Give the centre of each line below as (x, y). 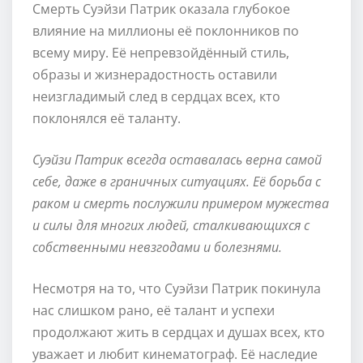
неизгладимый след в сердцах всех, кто (156, 96)
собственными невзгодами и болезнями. (157, 247)
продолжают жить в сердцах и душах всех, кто (179, 332)
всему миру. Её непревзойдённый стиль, (161, 52)
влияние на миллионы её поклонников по (166, 30)
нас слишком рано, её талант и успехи (154, 310)
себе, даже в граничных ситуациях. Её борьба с (177, 181)
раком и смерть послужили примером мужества (181, 203)
